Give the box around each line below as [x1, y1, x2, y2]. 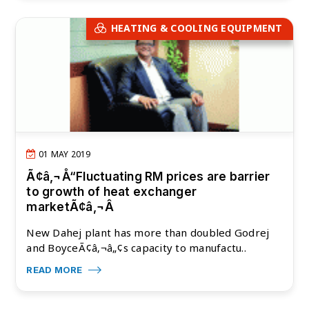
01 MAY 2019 [36, 148, 91, 160]
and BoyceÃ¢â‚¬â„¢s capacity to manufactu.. [26, 240, 246, 255]
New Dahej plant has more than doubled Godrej [26, 225, 270, 239]
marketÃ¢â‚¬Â [26, 199, 114, 214]
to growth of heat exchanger [26, 184, 197, 199]
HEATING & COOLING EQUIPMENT [110, 21, 283, 35]
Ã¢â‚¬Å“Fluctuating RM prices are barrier [26, 169, 270, 183]
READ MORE [26, 263, 85, 275]
